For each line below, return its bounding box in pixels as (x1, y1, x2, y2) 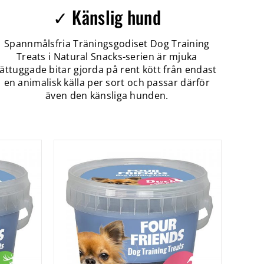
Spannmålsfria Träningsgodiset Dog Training (4, 37, 210, 50)
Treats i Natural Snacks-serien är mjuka (16, 50, 197, 63)
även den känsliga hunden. (45, 89, 169, 102)
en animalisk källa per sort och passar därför (4, 76, 210, 89)
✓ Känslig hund (52, 4, 161, 30)
